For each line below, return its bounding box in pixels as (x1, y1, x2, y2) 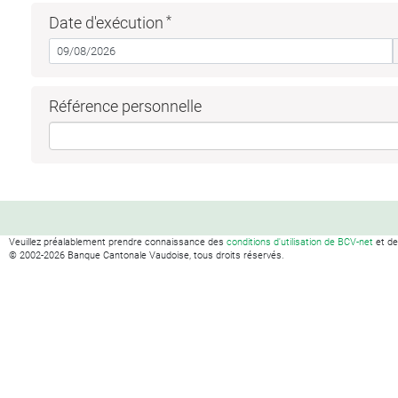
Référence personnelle (49, 96, 202, 115)
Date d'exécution (49, 13, 163, 32)
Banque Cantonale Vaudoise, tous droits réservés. (65, 249, 284, 261)
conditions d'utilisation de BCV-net (227, 235, 373, 248)
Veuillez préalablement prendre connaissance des (9, 235, 227, 248)
